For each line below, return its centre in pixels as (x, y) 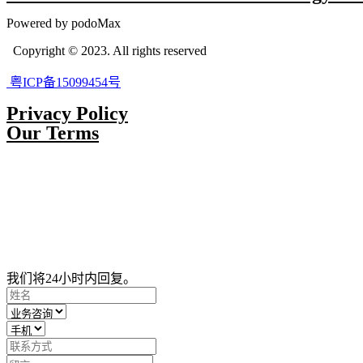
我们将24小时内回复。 (71, 278)
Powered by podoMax (67, 23)
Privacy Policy (67, 113)
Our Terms (53, 133)
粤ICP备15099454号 (64, 82)
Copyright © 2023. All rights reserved (107, 51)
